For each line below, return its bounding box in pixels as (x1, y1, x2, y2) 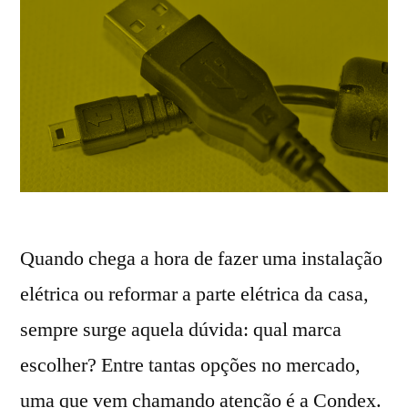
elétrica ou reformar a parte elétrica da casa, (20, 280, 369, 307)
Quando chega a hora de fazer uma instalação (20, 245, 382, 271)
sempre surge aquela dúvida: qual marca (20, 316, 342, 342)
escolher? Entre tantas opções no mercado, (20, 352, 361, 378)
